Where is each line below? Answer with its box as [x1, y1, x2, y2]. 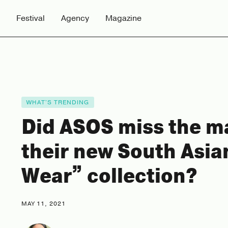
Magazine [105, 13, 141, 23]
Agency [61, 13, 89, 23]
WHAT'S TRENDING [26, 98, 89, 106]
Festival [16, 13, 45, 23]
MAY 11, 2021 [21, 199, 66, 208]
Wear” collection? [21, 162, 197, 190]
